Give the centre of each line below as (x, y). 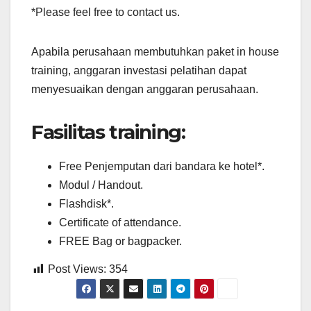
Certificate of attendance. (120, 223)
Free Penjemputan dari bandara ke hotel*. (162, 167)
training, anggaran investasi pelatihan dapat (139, 71)
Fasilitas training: (108, 132)
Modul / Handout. (101, 185)
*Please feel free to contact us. (106, 12)
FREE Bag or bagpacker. (120, 242)
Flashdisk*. (86, 204)
